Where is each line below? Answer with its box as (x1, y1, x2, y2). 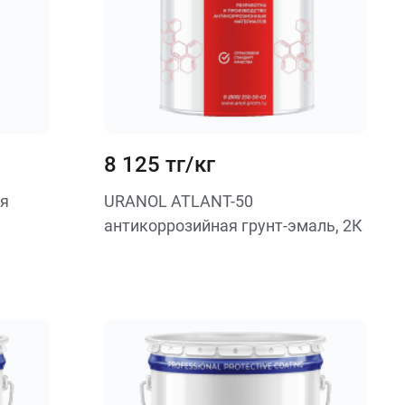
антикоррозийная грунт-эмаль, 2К (103, 216, 363, 235)
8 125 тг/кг (103, 152, 215, 177)
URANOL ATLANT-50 (103, 192, 253, 211)
